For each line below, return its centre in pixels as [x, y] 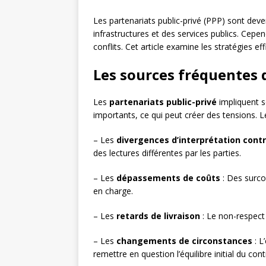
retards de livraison [158, 216]
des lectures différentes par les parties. [167, 153]
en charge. [113, 191]
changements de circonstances [184, 241]
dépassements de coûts [168, 178]
